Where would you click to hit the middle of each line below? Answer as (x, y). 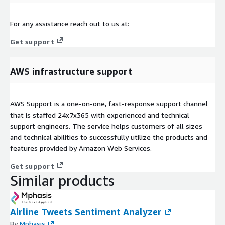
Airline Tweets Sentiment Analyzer (86, 212)
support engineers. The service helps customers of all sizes (106, 126)
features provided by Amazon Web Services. (81, 148)
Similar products (62, 181)
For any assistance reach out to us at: (70, 24)
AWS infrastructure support (71, 72)
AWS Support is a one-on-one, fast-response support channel (109, 104)
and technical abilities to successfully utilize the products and (109, 137)
